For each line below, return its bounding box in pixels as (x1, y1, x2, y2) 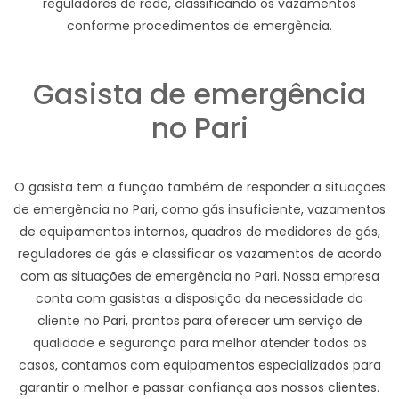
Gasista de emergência (33, 73, 366, 114)
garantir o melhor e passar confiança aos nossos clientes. (20, 378, 379, 396)
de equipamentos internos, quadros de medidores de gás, (19, 222, 380, 240)
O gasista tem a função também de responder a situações (13, 177, 386, 196)
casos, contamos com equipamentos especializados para (18, 355, 381, 374)
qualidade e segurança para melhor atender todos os (32, 333, 367, 352)
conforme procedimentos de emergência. (67, 16, 332, 35)
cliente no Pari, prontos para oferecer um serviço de (37, 311, 362, 330)
